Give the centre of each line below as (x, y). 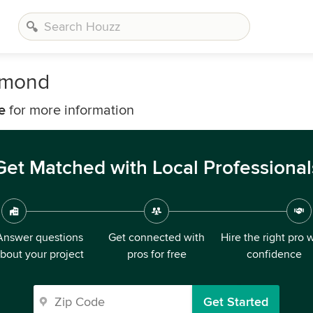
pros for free (156, 254)
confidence (274, 254)
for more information (70, 110)
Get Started (236, 302)
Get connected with (156, 238)
